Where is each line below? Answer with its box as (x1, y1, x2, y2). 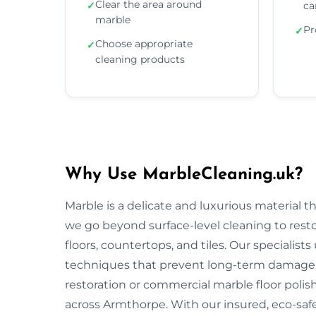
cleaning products (95, 52, 185, 66)
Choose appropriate (95, 37, 193, 50)
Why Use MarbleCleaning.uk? (65, 166, 303, 183)
